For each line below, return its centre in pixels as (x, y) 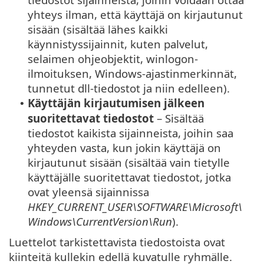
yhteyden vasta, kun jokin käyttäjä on (124, 148)
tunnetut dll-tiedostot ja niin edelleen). (129, 88)
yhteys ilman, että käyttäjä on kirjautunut (135, 15)
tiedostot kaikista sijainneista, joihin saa (131, 133)
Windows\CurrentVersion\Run (100, 222)
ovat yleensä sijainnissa (88, 192)
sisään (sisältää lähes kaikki (98, 29)
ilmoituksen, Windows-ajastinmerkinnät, (132, 74)
